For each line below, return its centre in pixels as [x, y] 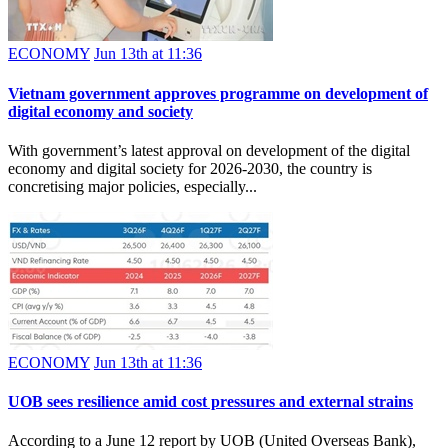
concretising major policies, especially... [132, 186]
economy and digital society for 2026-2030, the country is [190, 168]
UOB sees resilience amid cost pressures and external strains [210, 402]
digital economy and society [100, 111]
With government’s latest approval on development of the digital [209, 150]
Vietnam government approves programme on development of [218, 93]
